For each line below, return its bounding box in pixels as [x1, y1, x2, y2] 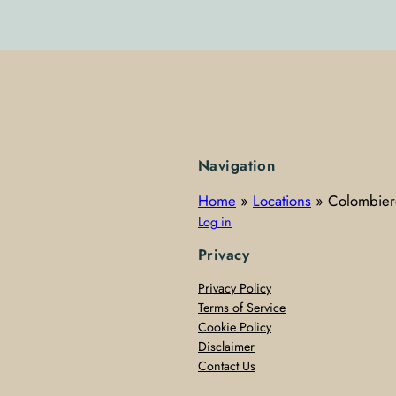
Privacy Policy [198, 279, 271, 298]
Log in [198, 212, 232, 231]
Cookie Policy [198, 318, 271, 337]
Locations [253, 189, 311, 211]
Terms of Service [198, 299, 286, 317]
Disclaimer [198, 338, 255, 356]
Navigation [198, 154, 276, 176]
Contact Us [198, 357, 255, 376]
